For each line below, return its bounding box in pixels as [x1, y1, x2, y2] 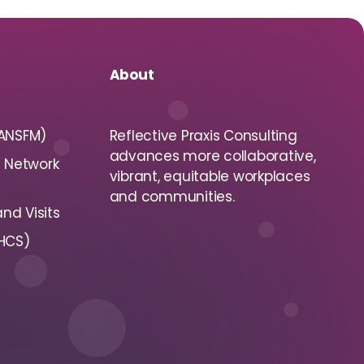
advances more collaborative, [109, 146, 316, 166]
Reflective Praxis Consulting [109, 126, 297, 145]
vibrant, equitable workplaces [109, 167, 310, 186]
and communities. [109, 187, 235, 206]
